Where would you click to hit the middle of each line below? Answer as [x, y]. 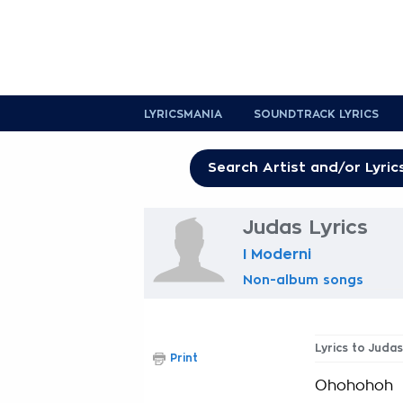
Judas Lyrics [305, 228]
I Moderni [277, 255]
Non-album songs [303, 280]
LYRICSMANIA [183, 114]
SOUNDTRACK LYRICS [316, 114]
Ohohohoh [354, 386]
